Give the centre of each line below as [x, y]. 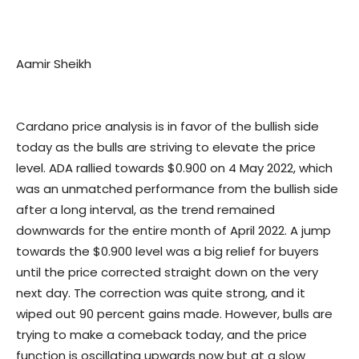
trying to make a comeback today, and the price [161, 335]
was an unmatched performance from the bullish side [177, 189]
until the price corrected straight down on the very [167, 272]
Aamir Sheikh [54, 64]
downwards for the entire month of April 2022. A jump [173, 231]
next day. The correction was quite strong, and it [161, 293]
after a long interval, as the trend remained [145, 210]
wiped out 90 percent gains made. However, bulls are [174, 314]
